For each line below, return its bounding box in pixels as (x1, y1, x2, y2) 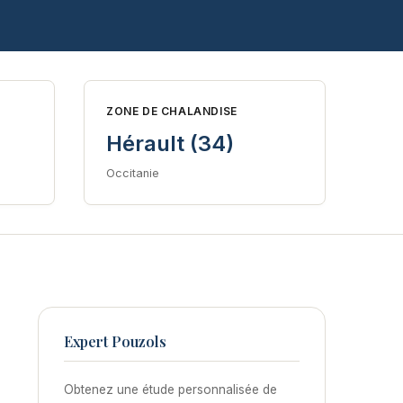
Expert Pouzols (64, 331, 166, 351)
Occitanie (106, 166, 159, 180)
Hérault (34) (106, 130, 234, 157)
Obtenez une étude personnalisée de (64, 381, 277, 397)
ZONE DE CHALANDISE (106, 103, 237, 118)
